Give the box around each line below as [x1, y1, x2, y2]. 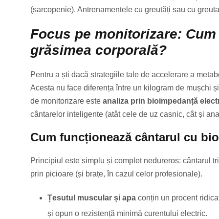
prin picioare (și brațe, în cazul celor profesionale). [30, 170, 202, 178]
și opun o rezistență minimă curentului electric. [47, 209, 207, 218]
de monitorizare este [30, 97, 103, 106]
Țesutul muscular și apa [47, 194, 136, 202]
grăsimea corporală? [30, 43, 167, 58]
